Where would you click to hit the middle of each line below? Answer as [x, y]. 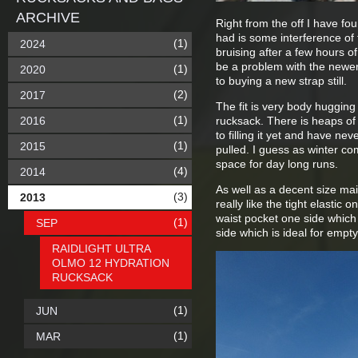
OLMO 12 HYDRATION [111, 263]
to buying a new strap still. [281, 81]
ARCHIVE [48, 18]
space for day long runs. [277, 164]
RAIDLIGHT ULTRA [101, 249]
